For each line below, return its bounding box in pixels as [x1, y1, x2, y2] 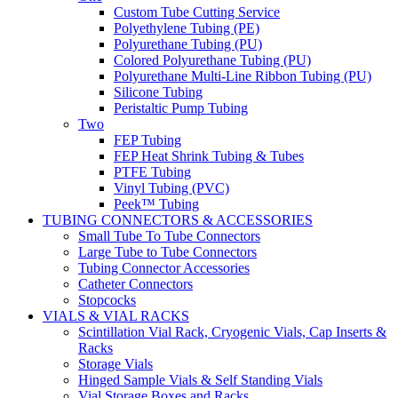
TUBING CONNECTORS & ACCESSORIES [43, 211, 313, 227]
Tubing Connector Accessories [78, 259, 250, 275]
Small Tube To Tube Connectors [78, 227, 260, 243]
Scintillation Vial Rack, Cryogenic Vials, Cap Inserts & [78, 323, 386, 339]
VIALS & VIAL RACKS [43, 307, 189, 323]
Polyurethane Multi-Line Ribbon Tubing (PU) [114, 68, 371, 84]
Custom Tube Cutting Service [114, 4, 280, 20]
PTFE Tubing [114, 163, 191, 179]
